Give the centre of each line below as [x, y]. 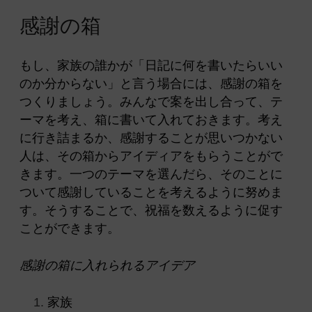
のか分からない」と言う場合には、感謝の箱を [151, 84]
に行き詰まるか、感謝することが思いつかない [151, 138]
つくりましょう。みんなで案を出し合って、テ [151, 102]
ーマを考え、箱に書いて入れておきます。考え [151, 120]
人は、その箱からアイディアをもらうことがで [151, 156]
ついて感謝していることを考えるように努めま [151, 193]
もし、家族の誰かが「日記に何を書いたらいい [151, 66]
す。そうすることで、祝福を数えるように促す [151, 211]
